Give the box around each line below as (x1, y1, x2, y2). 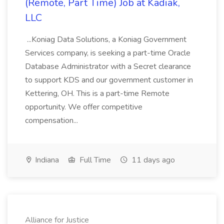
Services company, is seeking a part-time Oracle (25, 47, 190, 58)
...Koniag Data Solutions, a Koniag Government (25, 34, 186, 45)
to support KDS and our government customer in (25, 74, 193, 85)
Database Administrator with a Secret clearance (25, 61, 191, 72)
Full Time (77, 154, 111, 165)
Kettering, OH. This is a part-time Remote (25, 88, 169, 99)
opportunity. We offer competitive (25, 101, 142, 112)
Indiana (33, 154, 59, 165)
